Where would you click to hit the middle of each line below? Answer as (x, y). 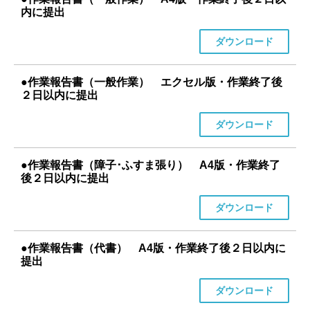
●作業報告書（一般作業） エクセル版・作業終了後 (152, 82)
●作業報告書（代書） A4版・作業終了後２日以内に (153, 248)
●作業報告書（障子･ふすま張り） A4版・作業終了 (151, 165)
